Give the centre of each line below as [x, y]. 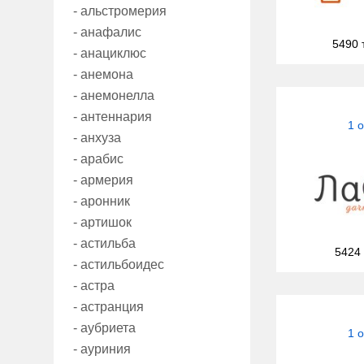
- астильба [104, 244]
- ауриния [102, 349]
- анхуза [97, 138]
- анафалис [107, 32]
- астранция [108, 307]
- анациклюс [110, 54]
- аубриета [104, 328]
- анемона [103, 75]
